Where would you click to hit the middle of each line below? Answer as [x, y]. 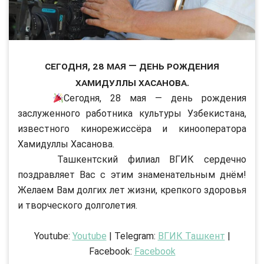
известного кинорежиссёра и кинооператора [132, 128]
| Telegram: [132, 236]
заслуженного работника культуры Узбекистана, [132, 113]
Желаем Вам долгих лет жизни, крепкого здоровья [132, 190]
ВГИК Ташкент [191, 236]
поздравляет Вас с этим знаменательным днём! [132, 174]
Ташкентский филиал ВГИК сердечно [132, 159]
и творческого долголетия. [77, 205]
